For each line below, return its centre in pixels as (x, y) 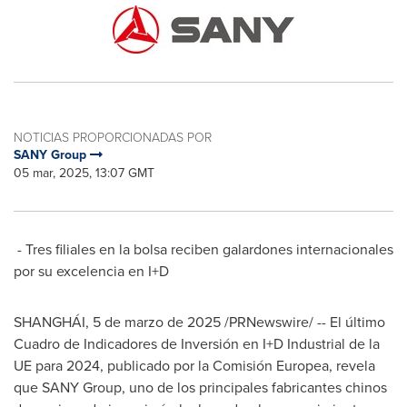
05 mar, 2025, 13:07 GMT (84, 173)
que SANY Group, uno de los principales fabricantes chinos (200, 387)
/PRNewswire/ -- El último (303, 322)
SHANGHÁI (50, 322)
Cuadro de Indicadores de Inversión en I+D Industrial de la (197, 344)
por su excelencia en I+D (91, 271)
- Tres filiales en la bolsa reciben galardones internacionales (203, 249)
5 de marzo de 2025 (157, 322)
